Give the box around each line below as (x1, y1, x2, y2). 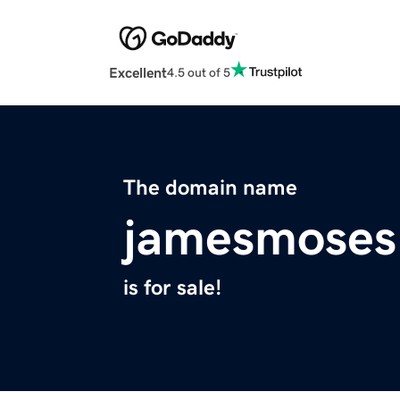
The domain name (123, 177, 297, 199)
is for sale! (123, 277, 221, 299)
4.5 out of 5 (167, 65, 230, 79)
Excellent (109, 65, 167, 80)
